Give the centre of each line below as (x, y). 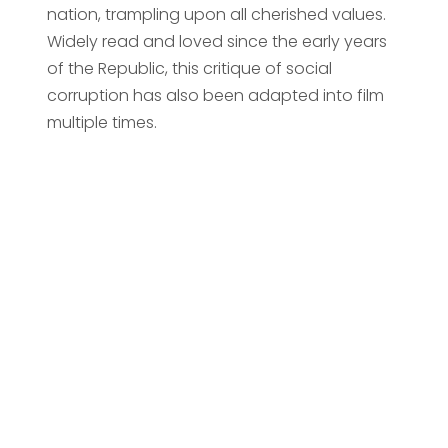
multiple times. (101, 122)
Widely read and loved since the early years (216, 41)
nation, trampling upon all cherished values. (216, 14)
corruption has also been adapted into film (215, 95)
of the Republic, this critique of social (189, 68)
